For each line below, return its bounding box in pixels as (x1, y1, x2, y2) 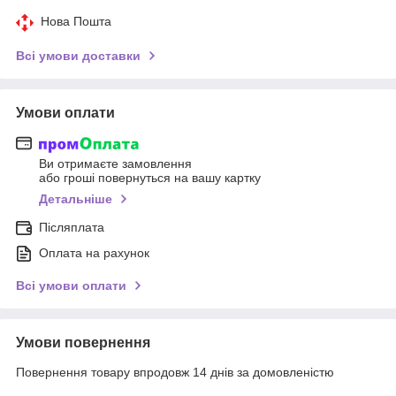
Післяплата (39, 220, 104, 235)
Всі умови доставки (16, 48, 141, 63)
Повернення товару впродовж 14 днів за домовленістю (16, 365, 334, 380)
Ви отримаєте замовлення (39, 156, 192, 171)
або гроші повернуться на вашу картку (39, 171, 261, 186)
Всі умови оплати (16, 278, 126, 293)
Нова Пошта (41, 13, 111, 28)
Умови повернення (16, 335, 150, 351)
